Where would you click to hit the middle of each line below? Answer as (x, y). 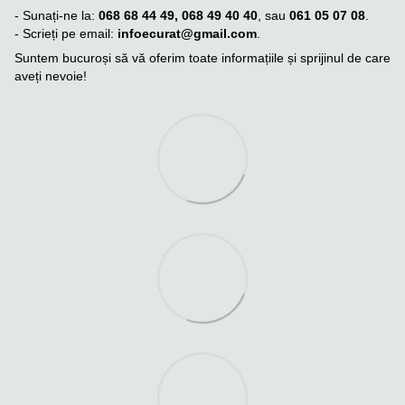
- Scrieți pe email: (64, 33)
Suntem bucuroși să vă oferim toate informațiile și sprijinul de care (202, 57)
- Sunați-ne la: (57, 15)
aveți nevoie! (51, 75)
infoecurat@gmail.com (185, 33)
